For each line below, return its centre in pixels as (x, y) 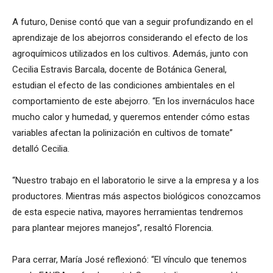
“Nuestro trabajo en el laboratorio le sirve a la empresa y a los (136, 180)
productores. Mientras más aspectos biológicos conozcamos (136, 196)
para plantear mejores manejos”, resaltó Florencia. (113, 228)
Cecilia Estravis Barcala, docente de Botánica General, (119, 69)
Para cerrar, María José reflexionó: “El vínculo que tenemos (129, 259)
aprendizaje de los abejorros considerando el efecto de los (130, 37)
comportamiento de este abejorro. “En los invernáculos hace (133, 101)
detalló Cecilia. (41, 148)
